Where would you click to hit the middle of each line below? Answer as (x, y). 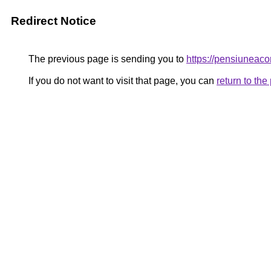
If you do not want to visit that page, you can (121, 81)
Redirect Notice (54, 21)
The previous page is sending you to (106, 59)
